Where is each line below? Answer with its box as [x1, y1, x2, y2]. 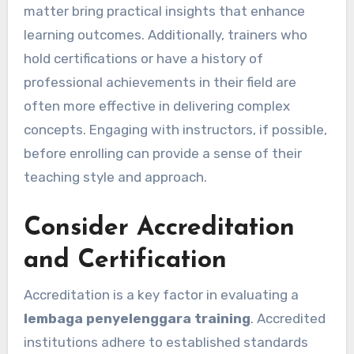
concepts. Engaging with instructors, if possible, [23, 122, 327, 138]
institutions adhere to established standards [23, 333, 308, 350]
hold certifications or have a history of [23, 51, 263, 67]
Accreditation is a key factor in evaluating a [23, 286, 299, 303]
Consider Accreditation [23, 216, 295, 242]
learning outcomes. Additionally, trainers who [23, 27, 307, 43]
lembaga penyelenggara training [23, 310, 250, 326]
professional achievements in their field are [23, 74, 296, 91]
